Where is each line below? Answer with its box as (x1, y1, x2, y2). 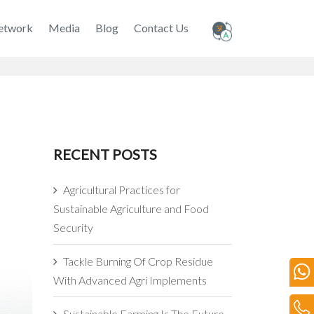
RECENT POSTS (53, 146, 157, 163)
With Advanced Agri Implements (53, 273, 207, 287)
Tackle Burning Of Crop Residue (63, 254, 213, 268)
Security (53, 221, 93, 235)
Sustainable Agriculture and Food (53, 202, 209, 216)
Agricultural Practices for (63, 183, 180, 197)
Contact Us (134, 21, 189, 34)
